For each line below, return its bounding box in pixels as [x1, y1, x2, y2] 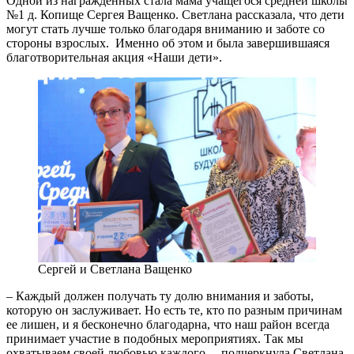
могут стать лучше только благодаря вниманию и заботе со [6, 21, 325, 36]
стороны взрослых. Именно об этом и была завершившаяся [6, 36, 330, 50]
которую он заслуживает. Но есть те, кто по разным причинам [6, 303, 342, 317]
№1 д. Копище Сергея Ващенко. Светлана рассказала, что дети [6, 7, 345, 21]
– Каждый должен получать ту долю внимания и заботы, [6, 289, 314, 303]
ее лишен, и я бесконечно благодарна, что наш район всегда [6, 318, 330, 331]
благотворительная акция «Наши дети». [6, 50, 222, 64]
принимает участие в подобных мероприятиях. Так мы [6, 332, 303, 345]
